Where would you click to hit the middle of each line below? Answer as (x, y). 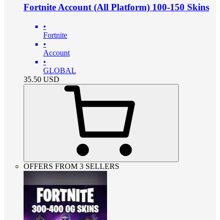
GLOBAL (60, 70)
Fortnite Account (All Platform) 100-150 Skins (116, 7)
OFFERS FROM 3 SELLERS (71, 166)
